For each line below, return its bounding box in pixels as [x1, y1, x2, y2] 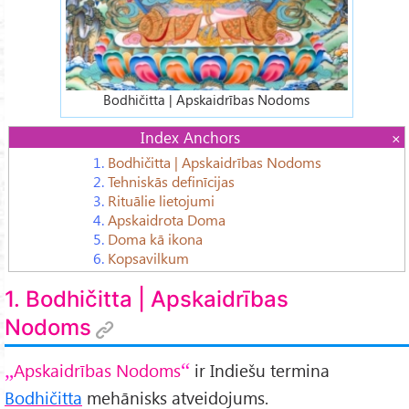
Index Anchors [141, 126, 241, 147]
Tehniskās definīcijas [107, 171, 235, 191]
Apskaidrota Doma [107, 209, 225, 229]
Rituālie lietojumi [107, 190, 215, 210]
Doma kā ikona [107, 228, 203, 248]
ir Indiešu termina [190, 358, 330, 382]
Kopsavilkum [107, 247, 189, 267]
